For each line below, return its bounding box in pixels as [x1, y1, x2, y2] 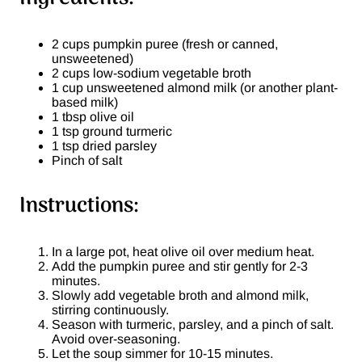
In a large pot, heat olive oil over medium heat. [52, 244, 314, 259]
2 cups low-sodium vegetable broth [52, 65, 251, 80]
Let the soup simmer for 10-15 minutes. [52, 346, 273, 360]
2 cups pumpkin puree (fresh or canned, [52, 36, 278, 51]
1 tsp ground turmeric [52, 124, 172, 138]
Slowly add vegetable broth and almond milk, [52, 288, 309, 302]
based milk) [52, 95, 118, 109]
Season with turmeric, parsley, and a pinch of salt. [52, 317, 334, 331]
